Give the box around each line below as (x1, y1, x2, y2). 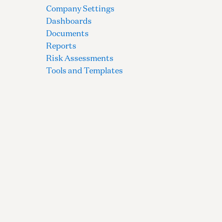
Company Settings (46, 3, 115, 13)
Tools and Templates (46, 65, 123, 75)
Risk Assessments (46, 53, 114, 63)
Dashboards (46, 15, 92, 26)
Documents (46, 28, 89, 38)
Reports (46, 40, 77, 51)
